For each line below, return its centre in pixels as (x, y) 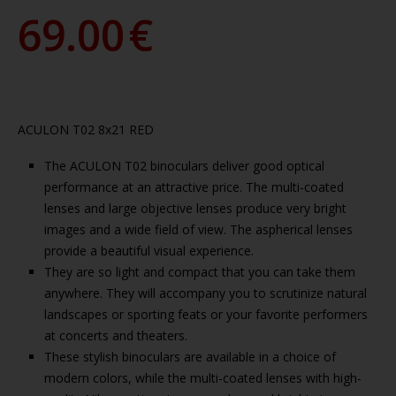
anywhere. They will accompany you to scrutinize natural (206, 293)
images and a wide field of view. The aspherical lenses (198, 229)
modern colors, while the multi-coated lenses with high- (203, 378)
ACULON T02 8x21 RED (86, 129)
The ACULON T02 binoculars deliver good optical (184, 166)
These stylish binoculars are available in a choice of (190, 357)
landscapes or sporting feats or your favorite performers (206, 314)
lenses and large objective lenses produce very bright (195, 208)
